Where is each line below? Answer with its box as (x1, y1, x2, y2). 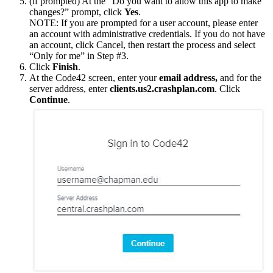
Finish (52, 62, 78, 73)
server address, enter (29, 83, 110, 94)
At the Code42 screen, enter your (29, 73, 159, 83)
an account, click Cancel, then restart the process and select (29, 40, 255, 51)
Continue (29, 94, 68, 105)
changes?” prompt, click (29, 7, 124, 18)
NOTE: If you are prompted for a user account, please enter (29, 18, 258, 29)
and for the (220, 73, 261, 83)
